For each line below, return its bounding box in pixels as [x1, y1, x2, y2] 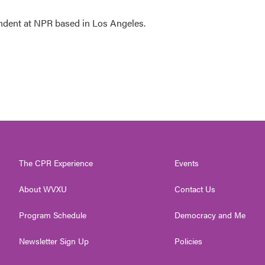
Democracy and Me [174, 209, 246, 221]
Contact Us [174, 183, 216, 195]
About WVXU [19, 183, 67, 195]
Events [174, 157, 199, 169]
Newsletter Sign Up [19, 235, 89, 247]
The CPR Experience [19, 157, 93, 169]
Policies [174, 235, 203, 247]
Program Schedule [19, 209, 86, 221]
